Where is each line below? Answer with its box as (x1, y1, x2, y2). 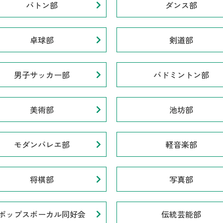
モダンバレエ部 (14, 138, 70, 151)
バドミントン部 (153, 69, 209, 81)
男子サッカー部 (14, 69, 70, 81)
